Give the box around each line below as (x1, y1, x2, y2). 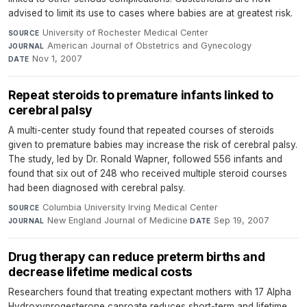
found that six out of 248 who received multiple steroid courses (8, 168, 287, 179)
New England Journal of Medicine (47, 215, 188, 225)
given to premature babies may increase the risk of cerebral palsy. (8, 139, 297, 150)
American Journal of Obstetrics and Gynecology (47, 40, 252, 51)
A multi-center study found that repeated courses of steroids (8, 125, 274, 136)
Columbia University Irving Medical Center (42, 202, 218, 212)
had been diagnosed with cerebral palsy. (8, 182, 185, 193)
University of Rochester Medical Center (42, 27, 208, 38)
